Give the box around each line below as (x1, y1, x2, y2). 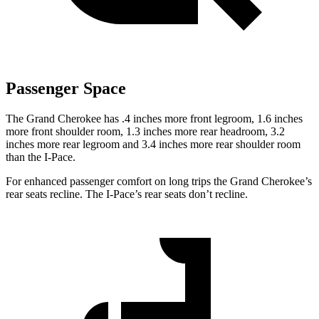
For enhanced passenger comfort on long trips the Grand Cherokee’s (6, 175, 312, 188)
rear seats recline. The (6, 188, 106, 201)
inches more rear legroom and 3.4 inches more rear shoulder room (6, 138, 300, 151)
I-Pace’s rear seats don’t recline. (106, 188, 248, 201)
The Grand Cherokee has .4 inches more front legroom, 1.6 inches (6, 113, 303, 125)
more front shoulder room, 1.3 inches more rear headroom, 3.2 (6, 125, 285, 138)
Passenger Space (6, 79, 126, 98)
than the (6, 151, 44, 164)
